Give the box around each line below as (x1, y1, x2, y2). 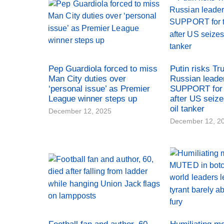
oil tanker (170, 103, 205, 113)
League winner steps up (48, 93, 137, 103)
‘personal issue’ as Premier (48, 83, 150, 93)
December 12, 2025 (48, 106, 111, 115)
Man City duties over (48, 73, 126, 83)
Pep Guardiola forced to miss (48, 63, 157, 73)
